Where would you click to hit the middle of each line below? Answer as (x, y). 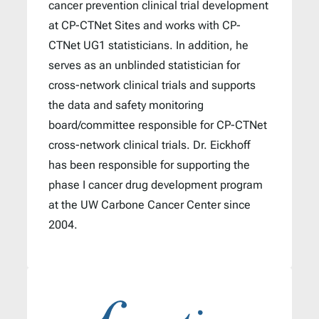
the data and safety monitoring (126, 105)
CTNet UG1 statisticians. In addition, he (148, 45)
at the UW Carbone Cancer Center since (150, 204)
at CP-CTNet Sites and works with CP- (145, 25)
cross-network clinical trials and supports (152, 85)
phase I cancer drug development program (156, 184)
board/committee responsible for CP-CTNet (158, 125)
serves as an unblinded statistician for (144, 65)
